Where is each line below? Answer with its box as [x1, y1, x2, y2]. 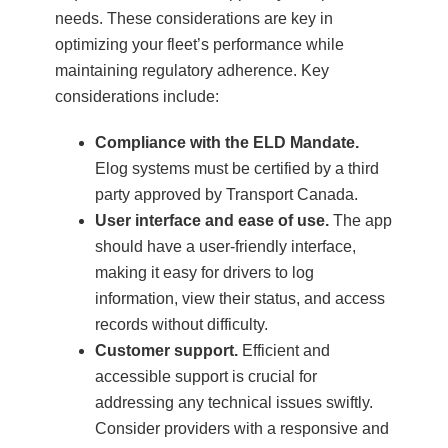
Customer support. [95, 341, 238, 359]
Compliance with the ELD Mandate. [95, 133, 359, 151]
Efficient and [238, 341, 330, 359]
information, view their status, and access [95, 289, 385, 307]
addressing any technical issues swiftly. [95, 393, 373, 411]
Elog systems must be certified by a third [95, 159, 379, 177]
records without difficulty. [95, 315, 268, 333]
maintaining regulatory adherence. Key [55, 61, 329, 79]
